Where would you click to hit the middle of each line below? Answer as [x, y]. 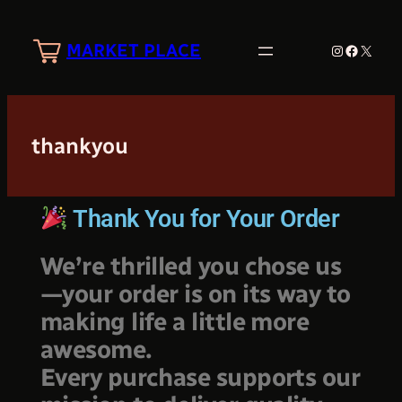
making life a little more [175, 321]
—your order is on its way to [195, 293]
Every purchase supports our [200, 377]
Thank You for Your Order [204, 219]
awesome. [96, 349]
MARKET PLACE [134, 51]
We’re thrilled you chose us [191, 266]
